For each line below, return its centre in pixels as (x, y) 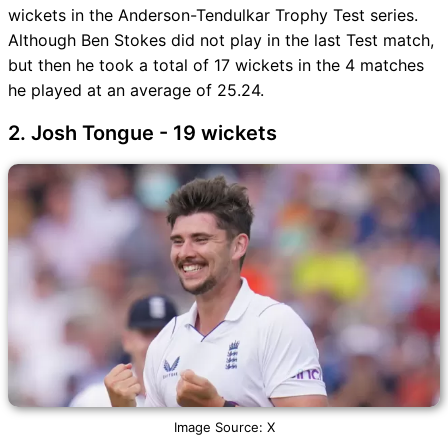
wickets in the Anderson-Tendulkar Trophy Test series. (213, 15)
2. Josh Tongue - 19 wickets (142, 133)
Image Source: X (224, 427)
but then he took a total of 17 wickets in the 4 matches (216, 65)
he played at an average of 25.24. (136, 90)
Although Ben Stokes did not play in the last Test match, (221, 40)
